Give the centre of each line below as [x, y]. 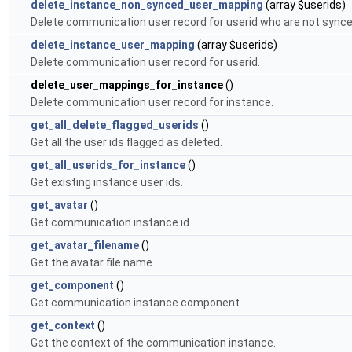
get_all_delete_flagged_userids [115, 125]
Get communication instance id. [111, 222]
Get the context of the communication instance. [153, 343]
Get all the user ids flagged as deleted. [126, 142]
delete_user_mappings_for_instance [127, 85]
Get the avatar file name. [93, 262]
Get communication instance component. [136, 302]
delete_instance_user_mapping [113, 45]
